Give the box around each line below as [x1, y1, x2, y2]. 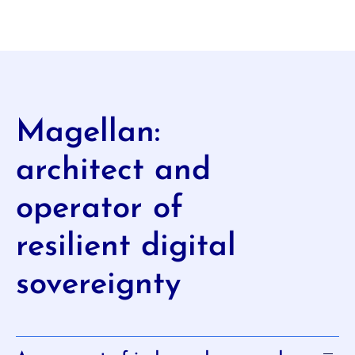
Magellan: [16, 116, 160, 149]
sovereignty [16, 269, 181, 301]
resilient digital [16, 231, 236, 263]
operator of [16, 193, 183, 225]
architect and [16, 155, 211, 187]
